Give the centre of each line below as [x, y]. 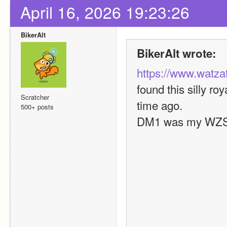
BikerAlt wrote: [176, 53]
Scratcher [35, 97]
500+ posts [37, 107]
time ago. [160, 105]
